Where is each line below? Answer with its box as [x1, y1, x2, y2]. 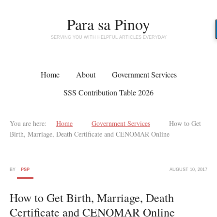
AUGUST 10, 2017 [170, 167, 207, 172]
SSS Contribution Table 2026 [63, 87, 154, 97]
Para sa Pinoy [67, 14, 150, 34]
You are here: [10, 119, 46, 128]
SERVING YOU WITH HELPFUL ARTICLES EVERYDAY [50, 35, 167, 40]
